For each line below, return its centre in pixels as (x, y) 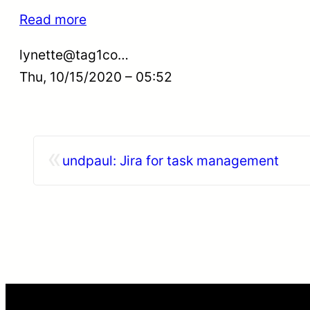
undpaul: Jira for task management (171, 161)
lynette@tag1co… (74, 54)
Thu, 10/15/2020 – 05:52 (96, 76)
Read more (53, 19)
